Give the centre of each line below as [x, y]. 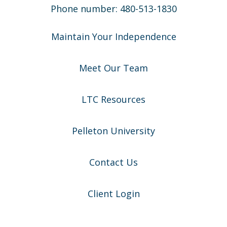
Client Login [113, 193]
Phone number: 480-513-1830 [113, 8]
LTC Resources [113, 99]
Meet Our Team [113, 68]
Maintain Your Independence [113, 36]
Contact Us [113, 162]
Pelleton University [113, 130]
